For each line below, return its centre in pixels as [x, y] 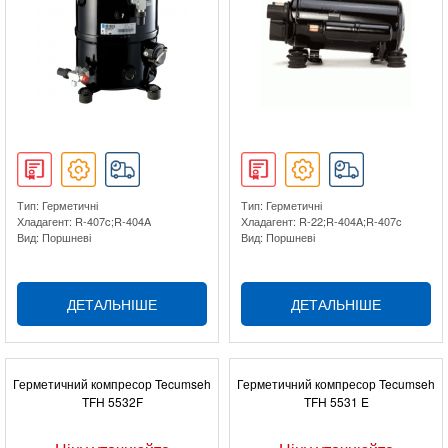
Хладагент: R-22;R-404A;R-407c [321, 221]
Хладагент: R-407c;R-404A [84, 221]
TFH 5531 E [336, 401]
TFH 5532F [112, 401]
